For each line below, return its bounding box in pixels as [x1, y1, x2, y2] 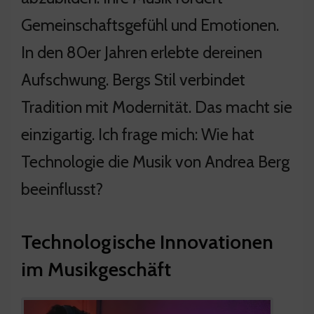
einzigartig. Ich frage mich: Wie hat [21, 123, 254, 144]
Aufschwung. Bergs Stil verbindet [21, 69, 245, 90]
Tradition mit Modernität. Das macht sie [21, 96, 292, 117]
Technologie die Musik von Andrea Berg [21, 151, 289, 172]
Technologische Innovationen [21, 229, 273, 254]
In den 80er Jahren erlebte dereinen [21, 41, 262, 62]
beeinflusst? [21, 178, 103, 199]
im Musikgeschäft [21, 257, 171, 281]
